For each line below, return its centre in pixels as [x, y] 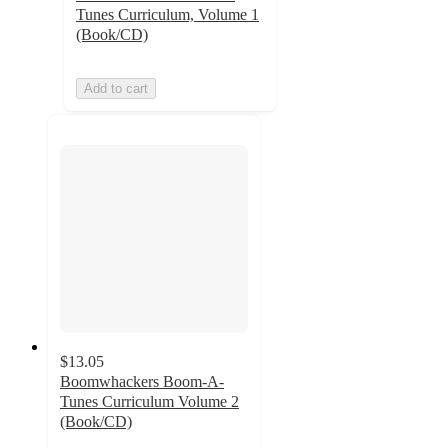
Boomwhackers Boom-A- [142, 382]
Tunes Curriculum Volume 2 [149, 402]
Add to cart [116, 88]
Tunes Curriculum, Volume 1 [167, 14]
